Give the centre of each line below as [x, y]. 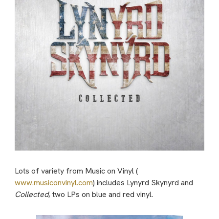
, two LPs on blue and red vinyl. [101, 195]
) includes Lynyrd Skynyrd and [143, 183]
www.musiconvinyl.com [54, 183]
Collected [32, 195]
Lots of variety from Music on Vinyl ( [76, 171]
